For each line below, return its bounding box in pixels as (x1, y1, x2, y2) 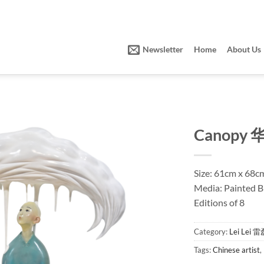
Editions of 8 (194, 197, 245, 208)
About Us (227, 44, 261, 54)
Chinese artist (213, 245, 260, 255)
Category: (194, 226, 229, 236)
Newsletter (143, 44, 183, 54)
